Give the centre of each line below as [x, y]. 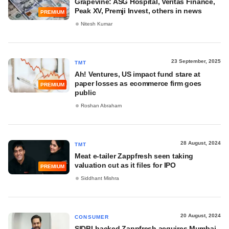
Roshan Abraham [101, 106]
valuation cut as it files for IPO [125, 165]
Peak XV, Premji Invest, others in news [138, 11]
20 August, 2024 [201, 215]
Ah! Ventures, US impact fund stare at [138, 74]
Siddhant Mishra [100, 178]
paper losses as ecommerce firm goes [138, 83]
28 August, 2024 [201, 143]
